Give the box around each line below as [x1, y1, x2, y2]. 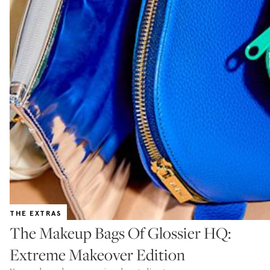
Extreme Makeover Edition [10, 244, 185, 265]
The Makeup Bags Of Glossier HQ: [10, 222, 231, 243]
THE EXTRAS [10, 209, 62, 218]
